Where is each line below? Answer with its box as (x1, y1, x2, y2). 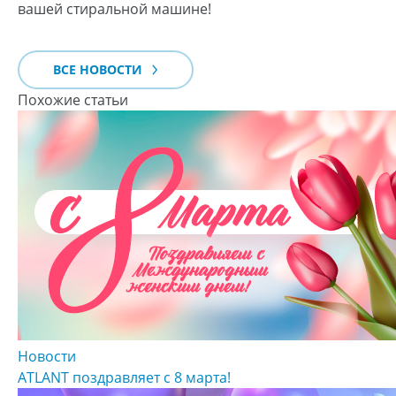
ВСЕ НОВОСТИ (53, 61, 146, 79)
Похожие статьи (18, 90, 128, 110)
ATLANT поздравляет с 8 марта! (18, 368, 231, 388)
